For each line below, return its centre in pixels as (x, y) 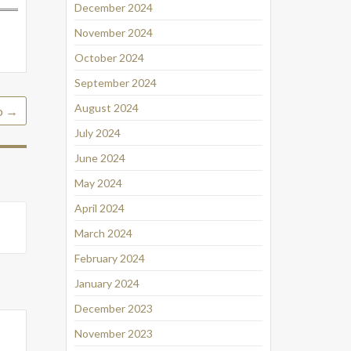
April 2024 (99, 208)
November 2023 (113, 334)
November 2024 (113, 33)
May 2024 (98, 183)
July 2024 (97, 133)
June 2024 (100, 158)
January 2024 (107, 284)
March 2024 (103, 233)
